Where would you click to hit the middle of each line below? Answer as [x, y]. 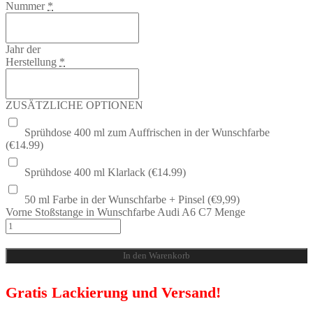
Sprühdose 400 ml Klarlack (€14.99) [105, 172]
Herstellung [31, 61]
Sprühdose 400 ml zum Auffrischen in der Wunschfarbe [147, 132]
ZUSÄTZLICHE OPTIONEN [74, 105]
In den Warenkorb [156, 255]
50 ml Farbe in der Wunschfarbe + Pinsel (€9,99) [132, 199]
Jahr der [23, 49]
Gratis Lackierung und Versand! [113, 292]
